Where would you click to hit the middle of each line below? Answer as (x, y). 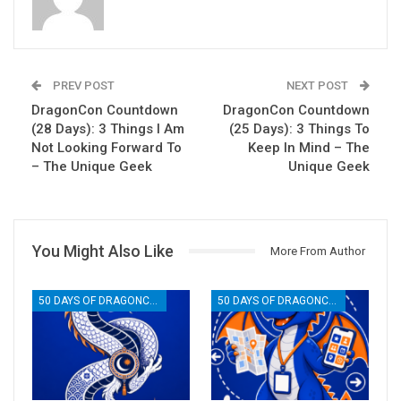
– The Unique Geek (92, 166)
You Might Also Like (103, 251)
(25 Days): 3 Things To (299, 128)
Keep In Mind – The (309, 147)
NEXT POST (319, 85)
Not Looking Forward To (107, 147)
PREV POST (82, 85)
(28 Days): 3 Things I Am (108, 128)
